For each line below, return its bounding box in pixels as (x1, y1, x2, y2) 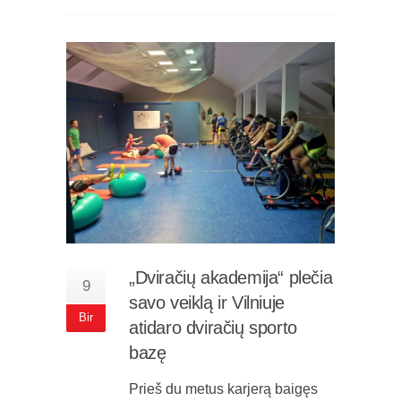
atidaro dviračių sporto (129, 317, 297, 337)
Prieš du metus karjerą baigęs (129, 380, 318, 397)
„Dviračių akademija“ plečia (129, 267, 333, 287)
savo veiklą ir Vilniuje (129, 292, 285, 312)
